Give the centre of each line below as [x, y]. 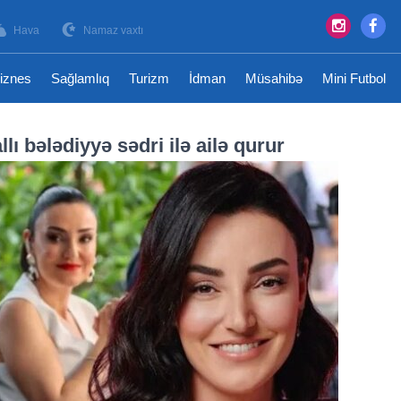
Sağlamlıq [80, 78]
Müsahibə [274, 78]
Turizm [149, 78]
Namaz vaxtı [113, 30]
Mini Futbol [354, 78]
